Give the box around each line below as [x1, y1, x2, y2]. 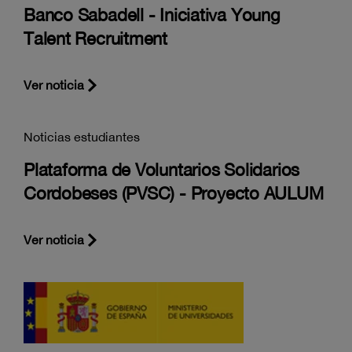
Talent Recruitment [24, 28, 168, 49]
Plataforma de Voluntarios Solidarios [24, 159, 300, 180]
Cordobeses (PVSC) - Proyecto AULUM [24, 183, 324, 203]
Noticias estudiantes [24, 130, 140, 144]
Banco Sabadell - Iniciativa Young [24, 5, 280, 25]
